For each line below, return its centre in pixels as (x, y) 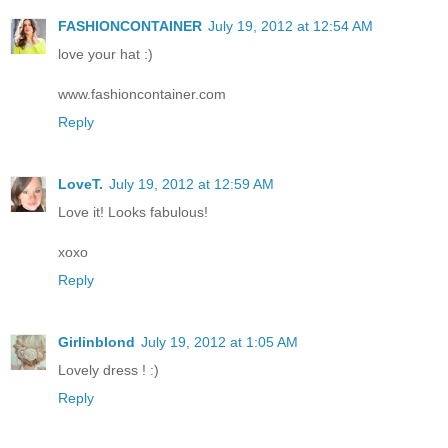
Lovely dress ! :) (108, 369)
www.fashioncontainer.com (142, 93)
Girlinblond (96, 341)
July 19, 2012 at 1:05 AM (219, 341)
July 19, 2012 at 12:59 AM (191, 183)
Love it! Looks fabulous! (133, 211)
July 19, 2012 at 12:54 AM (290, 25)
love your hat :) (105, 53)
